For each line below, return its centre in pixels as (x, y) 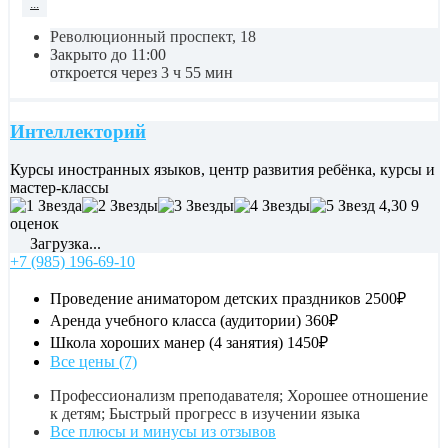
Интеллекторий (78, 131)
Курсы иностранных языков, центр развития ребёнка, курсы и (222, 170)
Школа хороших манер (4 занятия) (166, 343)
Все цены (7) (93, 362)
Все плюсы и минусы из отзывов (163, 432)
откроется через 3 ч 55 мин (141, 72)
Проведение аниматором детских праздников (205, 299)
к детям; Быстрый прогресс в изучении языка (205, 414)
